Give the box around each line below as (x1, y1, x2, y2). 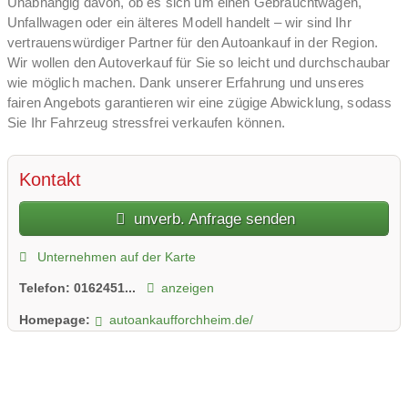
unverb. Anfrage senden (129, 209, 296, 229)
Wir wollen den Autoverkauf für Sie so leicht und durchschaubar (7, 54, 391, 70)
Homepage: (19, 311, 90, 327)
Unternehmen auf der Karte (33, 249, 196, 264)
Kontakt (19, 169, 81, 190)
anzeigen (160, 280, 214, 296)
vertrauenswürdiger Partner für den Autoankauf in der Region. (7, 34, 379, 50)
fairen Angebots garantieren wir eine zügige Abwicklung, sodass (7, 94, 393, 110)
